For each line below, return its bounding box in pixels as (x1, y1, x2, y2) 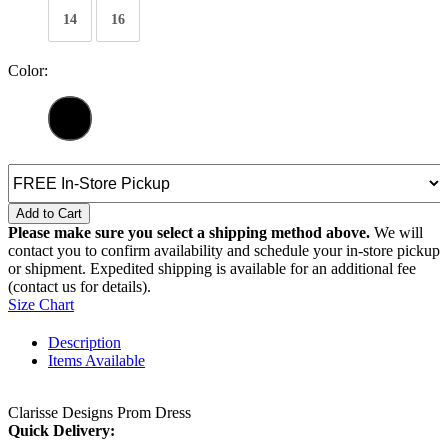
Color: (8, 62, 48, 80)
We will (370, 224, 423, 242)
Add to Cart (16, 206, 82, 222)
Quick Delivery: (8, 422, 115, 440)
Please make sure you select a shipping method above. (8, 224, 370, 242)
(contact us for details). (8, 278, 151, 296)
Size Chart (8, 296, 74, 314)
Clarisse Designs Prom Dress (8, 404, 191, 422)
